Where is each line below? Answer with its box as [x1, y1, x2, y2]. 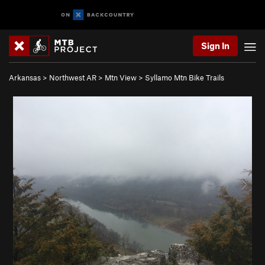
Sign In [201, 40, 230, 51]
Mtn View [105, 73, 137, 82]
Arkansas [9, 73, 41, 82]
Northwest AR [49, 73, 96, 82]
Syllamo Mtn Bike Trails [145, 73, 224, 82]
